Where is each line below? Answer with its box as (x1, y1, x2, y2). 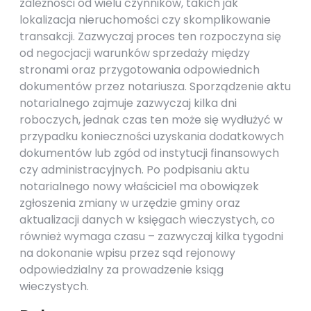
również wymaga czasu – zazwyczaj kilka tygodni (19, 228, 283, 244)
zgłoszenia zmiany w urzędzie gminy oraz (19, 195, 240, 211)
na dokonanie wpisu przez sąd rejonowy (19, 245, 235, 261)
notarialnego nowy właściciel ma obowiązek (19, 178, 259, 194)
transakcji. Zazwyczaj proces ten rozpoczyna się (19, 28, 281, 44)
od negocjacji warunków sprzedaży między (19, 45, 250, 61)
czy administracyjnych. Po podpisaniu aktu (19, 162, 249, 178)
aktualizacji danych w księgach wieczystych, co (19, 212, 275, 228)
